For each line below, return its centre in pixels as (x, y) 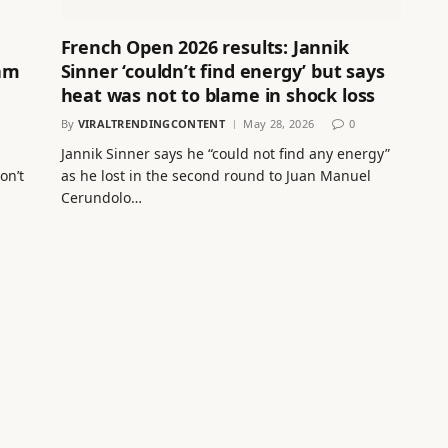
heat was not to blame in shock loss (218, 94)
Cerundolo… (101, 197)
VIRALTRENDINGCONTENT (151, 123)
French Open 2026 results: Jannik (204, 46)
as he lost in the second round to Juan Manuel (215, 175)
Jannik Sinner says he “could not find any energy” (225, 153)
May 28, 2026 (279, 123)
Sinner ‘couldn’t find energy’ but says (222, 70)
